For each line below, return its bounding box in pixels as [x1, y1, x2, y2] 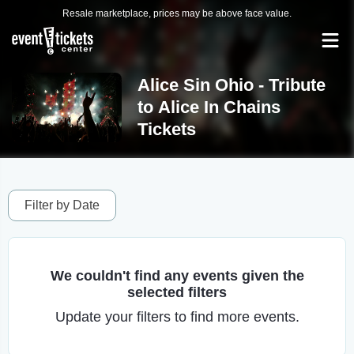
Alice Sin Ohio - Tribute [137, 75, 326, 95]
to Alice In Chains [137, 97, 281, 117]
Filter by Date [24, 198, 100, 212]
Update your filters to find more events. [55, 309, 299, 325]
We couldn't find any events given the [50, 268, 304, 284]
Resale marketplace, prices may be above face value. [62, 8, 292, 19]
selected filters [127, 284, 227, 300]
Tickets [137, 119, 196, 139]
